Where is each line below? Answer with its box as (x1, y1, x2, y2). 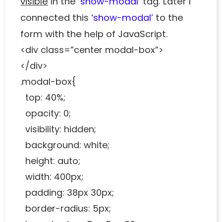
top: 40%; (20, 91, 66, 104)
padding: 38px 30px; (20, 186, 114, 199)
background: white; (20, 139, 110, 152)
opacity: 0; (20, 107, 71, 120)
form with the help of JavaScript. (20, 28, 168, 41)
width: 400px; (20, 170, 84, 183)
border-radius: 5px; (20, 202, 111, 215)
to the (153, 11, 184, 24)
